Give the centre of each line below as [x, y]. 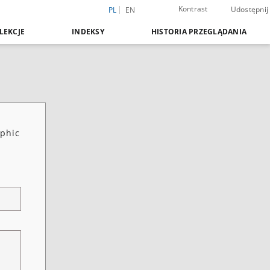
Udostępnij [249, 9]
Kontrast [193, 9]
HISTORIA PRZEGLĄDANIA [199, 32]
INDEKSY [88, 32]
